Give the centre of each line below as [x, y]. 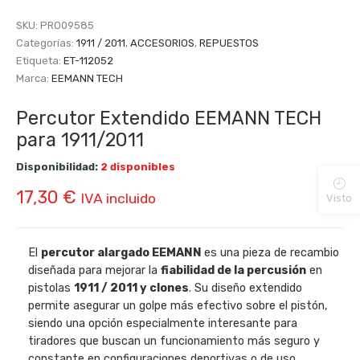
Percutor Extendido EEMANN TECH [169, 118]
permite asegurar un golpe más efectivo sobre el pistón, [178, 305]
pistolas [51, 288]
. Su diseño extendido [245, 288]
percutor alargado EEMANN [123, 252]
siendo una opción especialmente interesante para [163, 323]
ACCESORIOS [162, 43]
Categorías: [46, 43]
